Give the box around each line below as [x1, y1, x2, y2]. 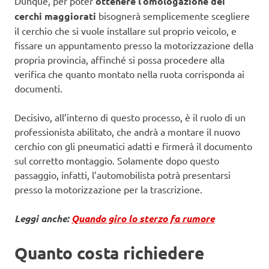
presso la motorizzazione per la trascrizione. [14, 183, 202, 196]
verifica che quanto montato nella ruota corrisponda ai [14, 68, 244, 80]
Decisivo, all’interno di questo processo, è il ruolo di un [14, 111, 246, 124]
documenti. [14, 82, 62, 95]
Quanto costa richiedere [14, 242, 204, 264]
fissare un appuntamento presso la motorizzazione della [14, 39, 253, 52]
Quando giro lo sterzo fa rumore [71, 212, 214, 225]
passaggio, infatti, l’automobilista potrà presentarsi [14, 169, 231, 181]
